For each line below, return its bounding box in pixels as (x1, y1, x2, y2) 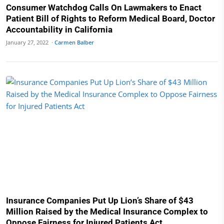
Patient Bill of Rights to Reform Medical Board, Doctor (6, 13, 215, 23)
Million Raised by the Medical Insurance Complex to (6, 206, 208, 216)
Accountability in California (6, 24, 112, 34)
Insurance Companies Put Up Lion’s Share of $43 (6, 195, 193, 205)
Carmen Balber (54, 38, 94, 46)
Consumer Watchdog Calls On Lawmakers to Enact (6, 2, 201, 12)
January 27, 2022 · (6, 38, 54, 46)
